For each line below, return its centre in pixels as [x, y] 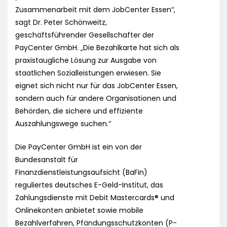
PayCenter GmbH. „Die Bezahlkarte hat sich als [97, 48]
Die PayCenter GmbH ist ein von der [79, 147]
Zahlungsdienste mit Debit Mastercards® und [95, 198]
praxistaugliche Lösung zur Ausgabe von [86, 61]
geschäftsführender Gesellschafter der [85, 35]
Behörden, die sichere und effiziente [79, 111]
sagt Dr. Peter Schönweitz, [61, 23]
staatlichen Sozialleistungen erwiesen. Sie [88, 73]
